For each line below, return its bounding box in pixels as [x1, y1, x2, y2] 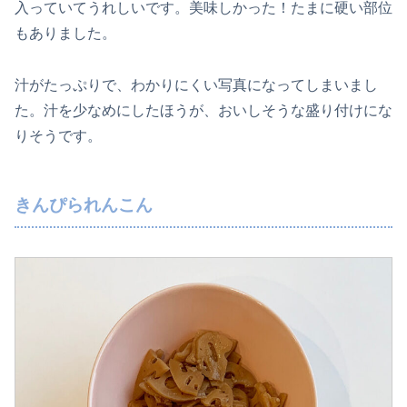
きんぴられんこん [15, 194, 153, 214]
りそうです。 [15, 127, 102, 144]
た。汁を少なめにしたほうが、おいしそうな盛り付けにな [15, 102, 392, 118]
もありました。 [15, 25, 116, 42]
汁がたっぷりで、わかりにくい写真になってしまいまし [15, 76, 378, 93]
